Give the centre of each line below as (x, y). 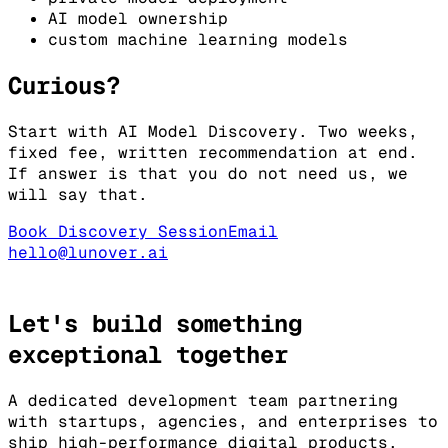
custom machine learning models (198, 40)
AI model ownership (138, 19)
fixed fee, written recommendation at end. (213, 153)
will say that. (78, 195)
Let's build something (155, 324)
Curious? (64, 86)
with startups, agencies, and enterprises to (223, 422)
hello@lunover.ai (88, 253)
